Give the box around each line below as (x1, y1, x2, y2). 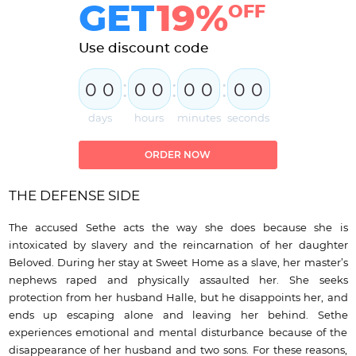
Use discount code (78, 41, 208, 55)
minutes (176, 113, 221, 124)
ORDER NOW (145, 149, 211, 160)
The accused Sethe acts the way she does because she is (8, 222, 348, 234)
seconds (227, 113, 269, 124)
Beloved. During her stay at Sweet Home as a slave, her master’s (8, 257, 348, 269)
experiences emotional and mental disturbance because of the (8, 327, 348, 339)
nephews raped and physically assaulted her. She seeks (8, 274, 348, 286)
